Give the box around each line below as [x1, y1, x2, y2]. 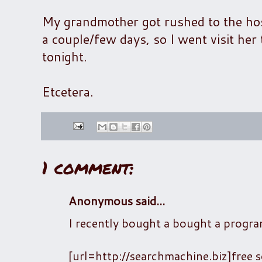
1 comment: [42, 154, 134, 180]
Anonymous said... [68, 192, 165, 209]
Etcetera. [42, 82, 94, 101]
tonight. [42, 47, 87, 65]
